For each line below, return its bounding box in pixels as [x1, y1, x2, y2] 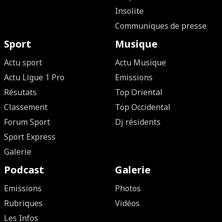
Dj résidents [115, 116, 161, 127]
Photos [115, 183, 141, 194]
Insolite [115, 5, 144, 16]
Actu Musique [115, 57, 166, 68]
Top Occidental [115, 102, 170, 112]
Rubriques [4, 198, 43, 209]
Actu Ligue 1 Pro [4, 72, 64, 83]
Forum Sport [4, 116, 50, 127]
